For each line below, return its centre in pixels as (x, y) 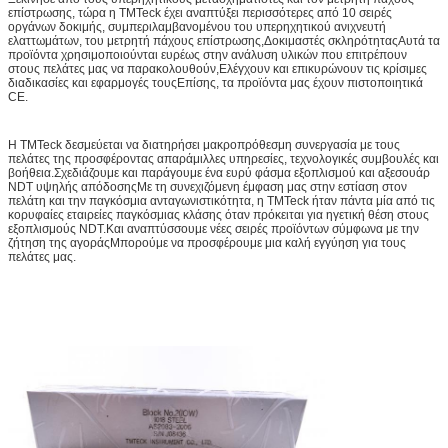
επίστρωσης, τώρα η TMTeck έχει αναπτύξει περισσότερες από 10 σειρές (200, 13)
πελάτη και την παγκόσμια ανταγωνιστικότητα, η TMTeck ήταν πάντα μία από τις (221, 201)
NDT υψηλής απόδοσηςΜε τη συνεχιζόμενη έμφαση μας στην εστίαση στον (207, 187)
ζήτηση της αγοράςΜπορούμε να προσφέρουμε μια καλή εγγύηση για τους (207, 243)
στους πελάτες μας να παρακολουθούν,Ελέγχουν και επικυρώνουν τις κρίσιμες (217, 69)
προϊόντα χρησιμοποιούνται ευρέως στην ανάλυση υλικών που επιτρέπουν (207, 55)
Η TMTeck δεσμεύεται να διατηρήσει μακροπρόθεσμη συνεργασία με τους (204, 145)
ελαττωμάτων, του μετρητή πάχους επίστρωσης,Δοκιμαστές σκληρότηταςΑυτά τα (224, 41)
